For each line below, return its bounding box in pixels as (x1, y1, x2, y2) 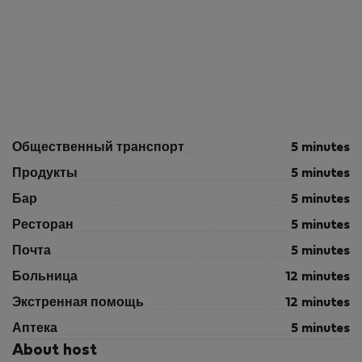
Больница (12, 271, 78, 283)
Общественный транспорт (12, 142, 184, 154)
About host (12, 343, 97, 358)
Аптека (12, 323, 57, 335)
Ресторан (12, 220, 74, 231)
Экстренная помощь (12, 297, 144, 309)
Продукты (12, 168, 78, 179)
